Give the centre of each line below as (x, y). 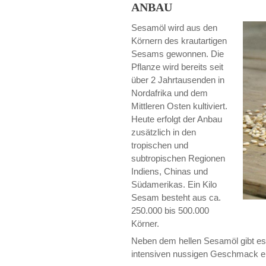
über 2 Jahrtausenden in (178, 80)
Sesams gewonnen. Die (178, 53)
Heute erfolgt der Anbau (177, 119)
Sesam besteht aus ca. (176, 197)
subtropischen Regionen (178, 158)
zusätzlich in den (164, 132)
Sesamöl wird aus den (175, 27)
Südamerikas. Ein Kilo (174, 184)
